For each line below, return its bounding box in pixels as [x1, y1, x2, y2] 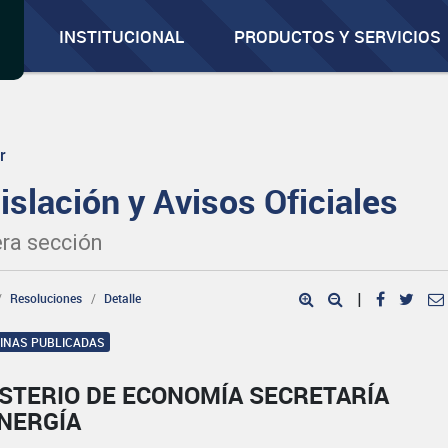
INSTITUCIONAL [59, 25, 185, 48]
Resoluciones [10, 290, 83, 306]
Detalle [104, 290, 142, 306]
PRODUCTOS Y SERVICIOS [234, 25, 442, 48]
